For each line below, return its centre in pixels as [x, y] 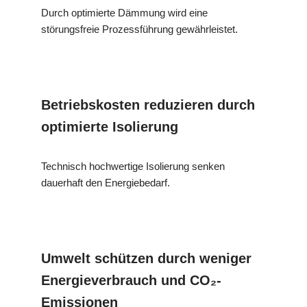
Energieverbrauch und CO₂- [131, 280]
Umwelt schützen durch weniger [146, 258]
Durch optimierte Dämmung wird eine [124, 12]
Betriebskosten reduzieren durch [148, 105]
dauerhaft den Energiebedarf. [106, 182]
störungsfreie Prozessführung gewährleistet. [139, 29]
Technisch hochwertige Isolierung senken [133, 166]
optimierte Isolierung [110, 126]
